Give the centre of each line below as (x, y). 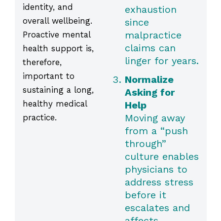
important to (48, 76)
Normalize (149, 80)
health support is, (58, 49)
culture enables (162, 157)
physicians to (156, 169)
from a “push (156, 131)
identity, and (48, 7)
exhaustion (150, 10)
